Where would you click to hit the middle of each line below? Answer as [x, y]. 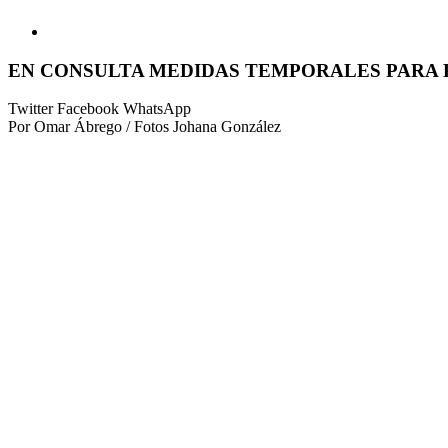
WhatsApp [157, 109]
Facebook [90, 109]
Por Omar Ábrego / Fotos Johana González [144, 127]
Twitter [32, 109]
